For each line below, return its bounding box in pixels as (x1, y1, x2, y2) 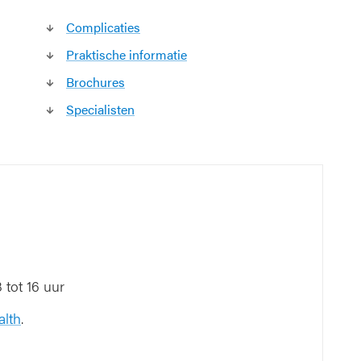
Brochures (66, 73, 125, 91)
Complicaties (66, 18, 140, 36)
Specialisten (66, 100, 135, 118)
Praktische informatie (66, 45, 187, 64)
